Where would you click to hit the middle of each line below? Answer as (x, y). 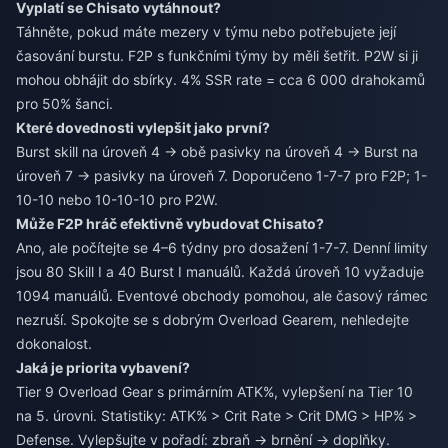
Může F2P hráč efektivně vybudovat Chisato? (170, 224)
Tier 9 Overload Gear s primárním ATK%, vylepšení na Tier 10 (214, 392)
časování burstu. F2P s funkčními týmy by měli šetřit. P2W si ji (217, 56)
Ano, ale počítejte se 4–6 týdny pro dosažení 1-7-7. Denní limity (222, 248)
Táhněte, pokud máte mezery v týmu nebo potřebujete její (206, 32)
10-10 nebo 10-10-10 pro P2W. (117, 200)
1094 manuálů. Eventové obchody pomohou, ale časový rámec (222, 296)
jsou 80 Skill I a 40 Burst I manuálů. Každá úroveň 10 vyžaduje (220, 272)
